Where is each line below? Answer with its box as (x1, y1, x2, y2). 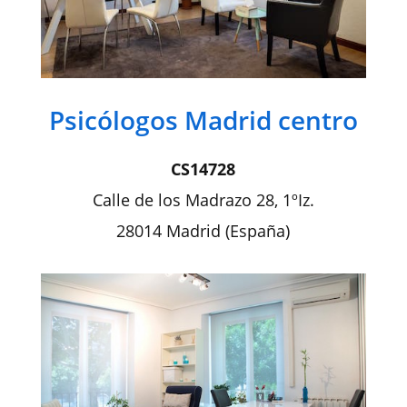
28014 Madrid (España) (116, 219, 291, 242)
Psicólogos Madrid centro (48, 102, 358, 137)
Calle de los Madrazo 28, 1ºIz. (92, 188, 314, 211)
